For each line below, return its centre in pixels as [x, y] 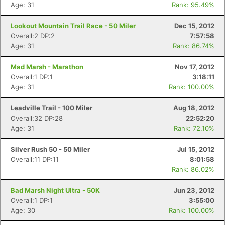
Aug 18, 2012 [194, 108]
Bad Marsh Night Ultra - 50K [55, 190]
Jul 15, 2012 [196, 149]
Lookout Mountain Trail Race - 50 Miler [73, 26]
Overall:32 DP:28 [37, 118]
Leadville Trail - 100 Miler [51, 108]
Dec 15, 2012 [194, 26]
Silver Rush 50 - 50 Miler [50, 149]
